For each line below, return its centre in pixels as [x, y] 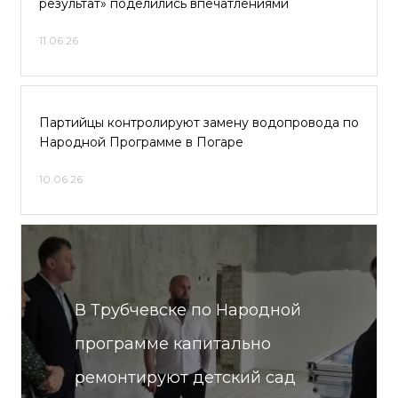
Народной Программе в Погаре [141, 142]
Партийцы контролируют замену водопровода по [199, 123]
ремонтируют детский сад [185, 378]
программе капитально [173, 344]
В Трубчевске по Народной [188, 310]
